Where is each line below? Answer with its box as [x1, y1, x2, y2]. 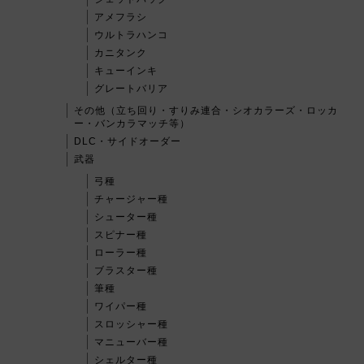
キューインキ [94, 65, 158, 77]
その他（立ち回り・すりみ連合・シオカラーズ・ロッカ [74, 105, 338, 117]
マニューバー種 [94, 336, 168, 349]
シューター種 [94, 211, 158, 223]
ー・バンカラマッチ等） [74, 118, 190, 130]
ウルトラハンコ [94, 29, 168, 41]
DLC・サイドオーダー [74, 136, 181, 148]
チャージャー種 [94, 193, 168, 206]
